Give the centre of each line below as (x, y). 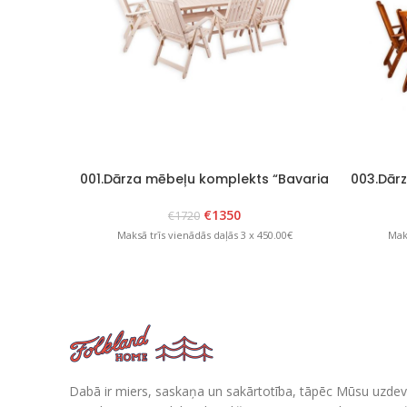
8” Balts (204, 196)
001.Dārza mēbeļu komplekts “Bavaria (204, 179)
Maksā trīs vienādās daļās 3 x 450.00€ (204, 235)
